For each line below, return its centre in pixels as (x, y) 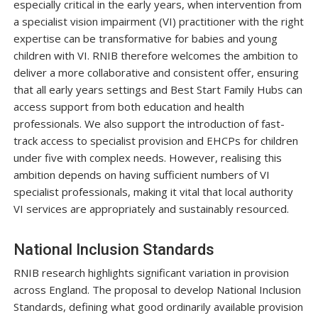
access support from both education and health (128, 107)
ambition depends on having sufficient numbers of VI (141, 175)
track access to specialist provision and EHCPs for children (155, 141)
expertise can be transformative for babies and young (145, 39)
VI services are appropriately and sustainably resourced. (151, 209)
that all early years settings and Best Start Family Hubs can (158, 90)
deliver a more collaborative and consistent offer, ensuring (156, 73)
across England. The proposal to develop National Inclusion (157, 290)
